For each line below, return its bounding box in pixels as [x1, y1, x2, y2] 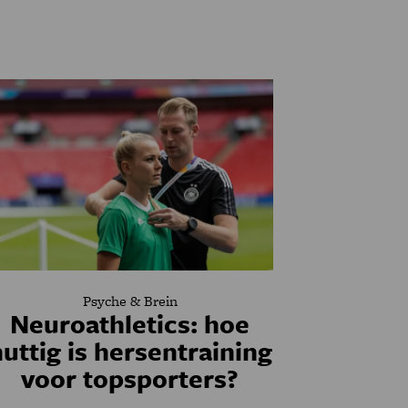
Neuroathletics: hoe [10, 305, 250, 342]
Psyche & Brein [82, 291, 178, 311]
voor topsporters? [21, 360, 240, 396]
